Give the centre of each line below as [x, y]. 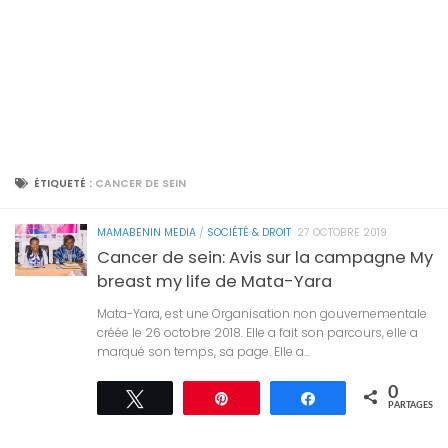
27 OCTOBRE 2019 [342, 233]
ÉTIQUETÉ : [64, 184]
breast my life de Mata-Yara [214, 281]
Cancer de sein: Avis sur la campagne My [265, 257]
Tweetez [181, 397]
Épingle [264, 397]
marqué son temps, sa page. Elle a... [203, 351]
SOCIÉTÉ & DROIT [249, 233]
